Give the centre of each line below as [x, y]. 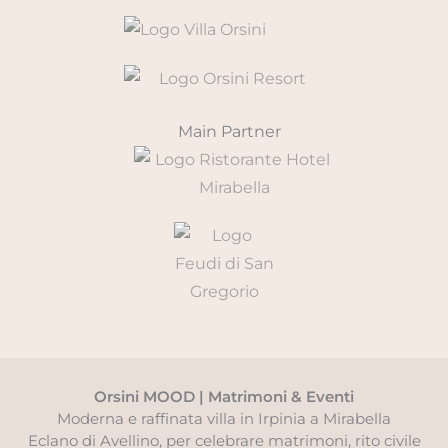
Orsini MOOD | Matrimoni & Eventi [224, 397]
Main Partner [229, 132]
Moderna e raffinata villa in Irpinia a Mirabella [224, 419]
